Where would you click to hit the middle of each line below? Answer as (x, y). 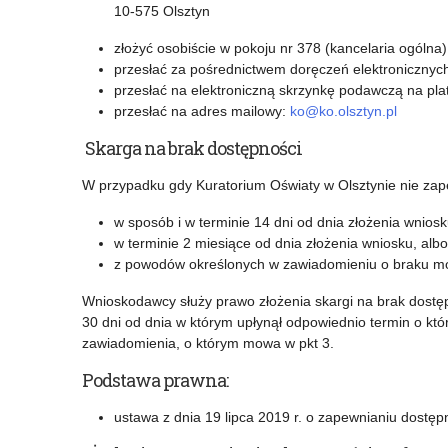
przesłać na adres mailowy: (202, 111)
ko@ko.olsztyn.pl (343, 111)
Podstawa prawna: (155, 380)
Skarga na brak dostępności (192, 148)
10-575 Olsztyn (162, 11)
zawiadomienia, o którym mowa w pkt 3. (208, 343)
